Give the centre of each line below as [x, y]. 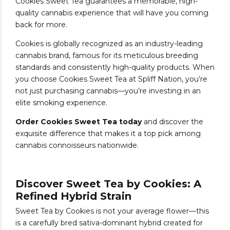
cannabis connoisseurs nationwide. [77, 145]
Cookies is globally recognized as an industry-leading [109, 43]
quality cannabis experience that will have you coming [112, 13]
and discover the [172, 121]
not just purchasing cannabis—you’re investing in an [108, 91]
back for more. [41, 24]
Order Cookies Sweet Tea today [79, 121]
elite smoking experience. [61, 102]
